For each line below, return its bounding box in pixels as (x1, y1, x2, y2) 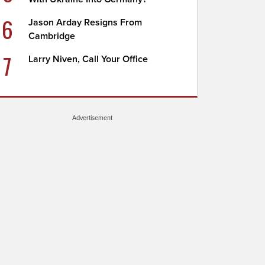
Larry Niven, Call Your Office (28, 53, 148, 65)
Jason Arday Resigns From (28, 17, 143, 28)
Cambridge (28, 30, 76, 42)
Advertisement (72, 114, 112, 122)
